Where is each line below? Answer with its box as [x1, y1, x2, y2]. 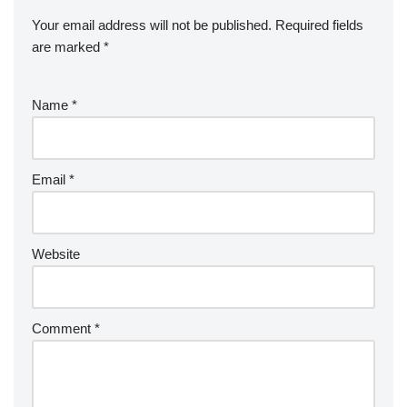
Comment [32, 320, 94, 336]
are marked [32, 38, 104, 55]
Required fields [275, 16, 363, 33]
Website [32, 245, 80, 262]
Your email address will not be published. [32, 16, 272, 33]
